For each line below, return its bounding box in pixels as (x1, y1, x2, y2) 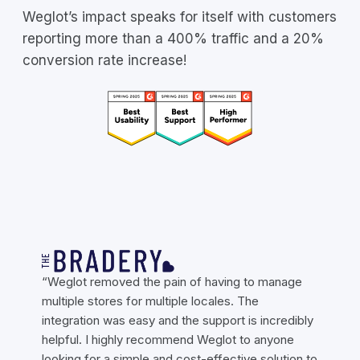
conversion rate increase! (22, 51, 186, 68)
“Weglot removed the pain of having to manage (42, 273, 302, 289)
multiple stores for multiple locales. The (42, 292, 259, 309)
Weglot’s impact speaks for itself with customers (22, 8, 337, 25)
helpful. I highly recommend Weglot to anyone (42, 331, 294, 347)
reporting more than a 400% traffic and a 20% (22, 30, 324, 47)
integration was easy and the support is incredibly (42, 312, 313, 328)
